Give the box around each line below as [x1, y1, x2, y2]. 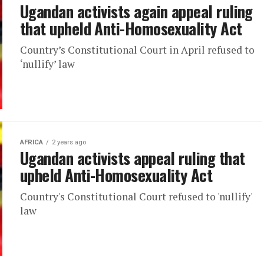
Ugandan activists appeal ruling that [20, 146, 245, 170]
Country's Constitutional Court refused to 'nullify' [20, 190, 252, 203]
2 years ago [52, 138, 86, 146]
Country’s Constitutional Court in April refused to [20, 43, 255, 57]
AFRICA [20, 138, 43, 146]
